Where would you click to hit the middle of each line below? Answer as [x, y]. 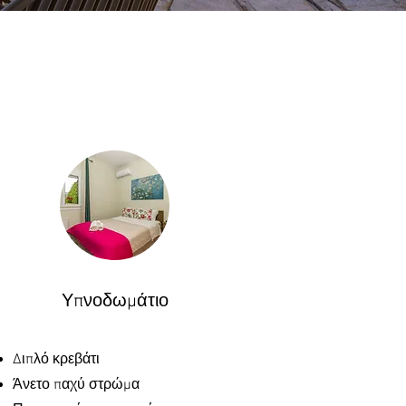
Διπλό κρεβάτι [56, 360]
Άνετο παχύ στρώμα [76, 385]
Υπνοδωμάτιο [115, 302]
